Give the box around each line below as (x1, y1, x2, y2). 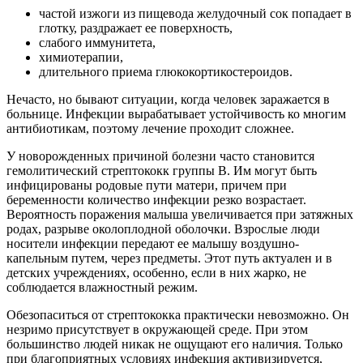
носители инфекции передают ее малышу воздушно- (6, 236, 299, 250)
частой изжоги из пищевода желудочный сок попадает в (39, 6, 352, 20)
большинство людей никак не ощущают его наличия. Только (6, 336, 343, 351)
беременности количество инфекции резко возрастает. (6, 192, 306, 207)
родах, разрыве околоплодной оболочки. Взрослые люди (6, 221, 320, 236)
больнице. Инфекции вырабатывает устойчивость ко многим (6, 106, 346, 121)
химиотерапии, (39, 49, 123, 64)
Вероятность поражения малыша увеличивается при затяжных (6, 207, 353, 221)
